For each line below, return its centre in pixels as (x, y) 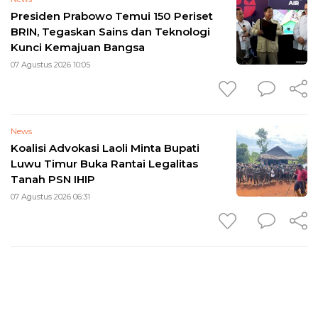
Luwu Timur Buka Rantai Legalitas (104, 163)
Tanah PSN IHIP (53, 179)
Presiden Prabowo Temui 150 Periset (112, 16)
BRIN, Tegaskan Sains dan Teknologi (110, 31)
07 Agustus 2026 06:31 (50, 196)
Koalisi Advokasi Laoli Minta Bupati (105, 148)
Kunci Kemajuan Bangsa (78, 47)
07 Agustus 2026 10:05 (50, 64)
